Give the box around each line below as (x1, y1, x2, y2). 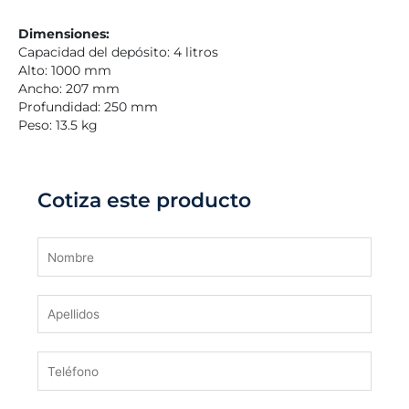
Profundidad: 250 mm (18, 100, 158, 115)
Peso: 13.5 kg (18, 118, 98, 133)
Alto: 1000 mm (18, 63, 111, 79)
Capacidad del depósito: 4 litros (18, 45, 218, 60)
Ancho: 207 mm (18, 81, 120, 97)
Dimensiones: (18, 26, 110, 42)
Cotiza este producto (37, 187, 252, 214)
